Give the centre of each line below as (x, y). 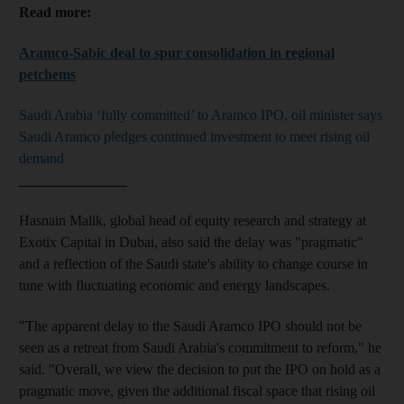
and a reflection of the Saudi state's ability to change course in (193, 263)
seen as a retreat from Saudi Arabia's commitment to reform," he (200, 347)
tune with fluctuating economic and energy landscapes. (176, 285)
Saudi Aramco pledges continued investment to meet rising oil (194, 136)
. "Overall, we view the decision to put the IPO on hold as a (211, 369)
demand (41, 158)
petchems (47, 74)
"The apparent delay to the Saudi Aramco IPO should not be (190, 326)
